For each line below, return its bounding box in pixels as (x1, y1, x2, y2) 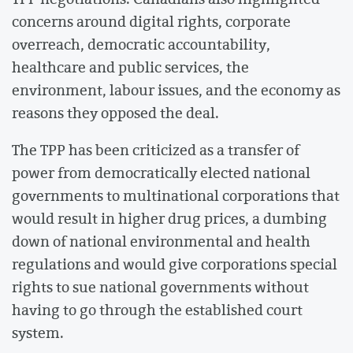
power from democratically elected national (12, 162, 310, 184)
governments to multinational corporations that (12, 185, 340, 206)
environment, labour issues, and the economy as (12, 79, 340, 100)
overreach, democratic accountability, (12, 33, 270, 54)
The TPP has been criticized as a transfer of (12, 139, 299, 161)
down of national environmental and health (12, 231, 310, 252)
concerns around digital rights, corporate (12, 10, 291, 32)
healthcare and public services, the (12, 56, 249, 77)
